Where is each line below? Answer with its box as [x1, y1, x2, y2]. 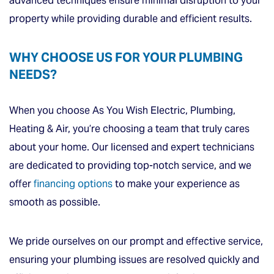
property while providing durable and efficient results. [9, 12, 252, 25]
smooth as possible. [9, 195, 100, 209]
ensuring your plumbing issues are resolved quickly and [9, 253, 259, 266]
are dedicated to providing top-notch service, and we [9, 158, 251, 172]
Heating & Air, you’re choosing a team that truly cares [9, 122, 250, 135]
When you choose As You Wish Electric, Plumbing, [9, 103, 235, 117]
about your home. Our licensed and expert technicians [9, 140, 254, 154]
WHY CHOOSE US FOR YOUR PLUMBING [9, 49, 243, 65]
